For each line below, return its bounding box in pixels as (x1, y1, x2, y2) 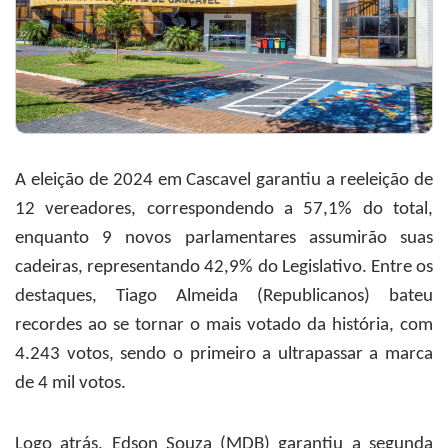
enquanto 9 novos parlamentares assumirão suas (15, 228, 433, 248)
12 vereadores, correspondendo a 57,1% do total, (15, 199, 433, 219)
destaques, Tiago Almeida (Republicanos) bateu (15, 286, 433, 306)
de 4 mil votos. (15, 373, 126, 393)
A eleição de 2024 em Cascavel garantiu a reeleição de (15, 170, 433, 190)
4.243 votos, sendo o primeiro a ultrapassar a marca (15, 344, 433, 364)
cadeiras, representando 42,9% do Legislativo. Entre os (15, 257, 433, 277)
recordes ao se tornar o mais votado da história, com (15, 315, 433, 335)
